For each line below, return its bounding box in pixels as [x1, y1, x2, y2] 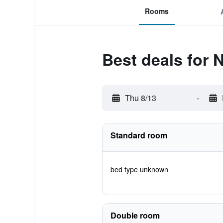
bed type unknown [110, 164, 168, 174]
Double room [110, 210, 160, 221]
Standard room [110, 129, 167, 141]
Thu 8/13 [124, 92, 156, 104]
